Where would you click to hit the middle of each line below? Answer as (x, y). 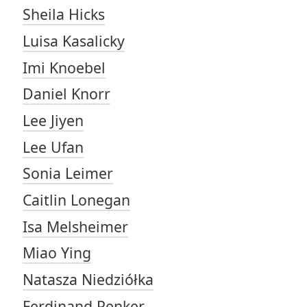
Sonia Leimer (67, 173)
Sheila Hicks (63, 14)
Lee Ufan (53, 147)
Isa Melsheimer (75, 226)
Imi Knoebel (64, 67)
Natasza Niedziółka (88, 279)
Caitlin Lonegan (76, 199)
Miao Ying (57, 253)
